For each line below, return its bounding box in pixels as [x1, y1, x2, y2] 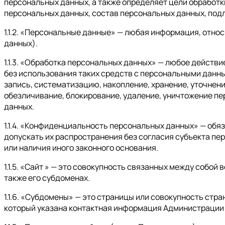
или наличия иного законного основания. [4, 142, 158, 153]
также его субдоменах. [4, 172, 90, 183]
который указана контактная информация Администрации [4, 202, 224, 213]
